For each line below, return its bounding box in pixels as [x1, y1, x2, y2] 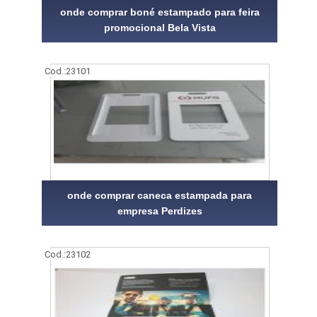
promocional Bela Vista [103, 21, 216, 33]
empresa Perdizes [117, 204, 202, 217]
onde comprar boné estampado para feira [59, 6, 260, 18]
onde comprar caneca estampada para [67, 189, 253, 201]
